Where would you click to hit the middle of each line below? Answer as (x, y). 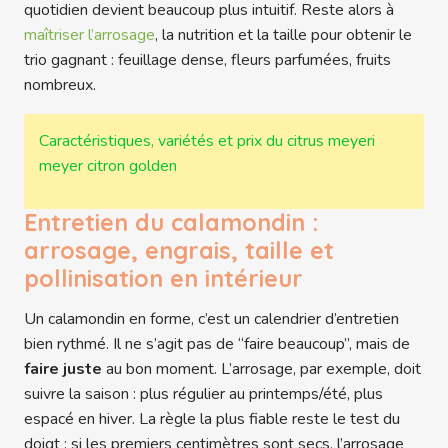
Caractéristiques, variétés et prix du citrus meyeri (206, 140)
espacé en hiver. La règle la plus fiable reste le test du (212, 419)
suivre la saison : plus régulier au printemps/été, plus (203, 394)
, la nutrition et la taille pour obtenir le (283, 35)
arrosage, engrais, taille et (179, 251)
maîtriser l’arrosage (89, 35)
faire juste (63, 369)
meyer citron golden (107, 165)
